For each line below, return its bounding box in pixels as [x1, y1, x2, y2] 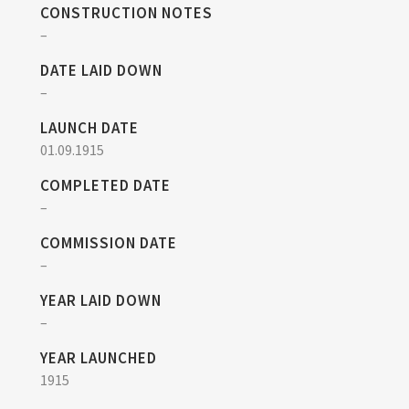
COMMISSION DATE [40, 232, 177, 253]
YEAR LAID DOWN [40, 289, 162, 310]
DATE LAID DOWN [40, 59, 163, 80]
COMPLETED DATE [40, 174, 171, 195]
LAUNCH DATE [40, 117, 139, 138]
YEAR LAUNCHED [40, 347, 157, 368]
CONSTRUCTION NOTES [40, 2, 213, 23]
